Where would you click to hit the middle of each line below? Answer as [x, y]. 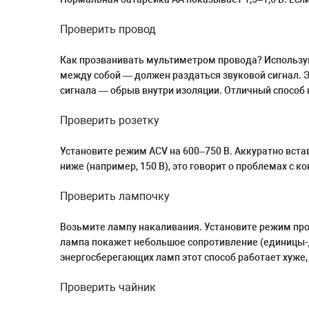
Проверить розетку [110, 120]
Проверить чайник [108, 287]
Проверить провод [108, 29]
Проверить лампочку [115, 196]
